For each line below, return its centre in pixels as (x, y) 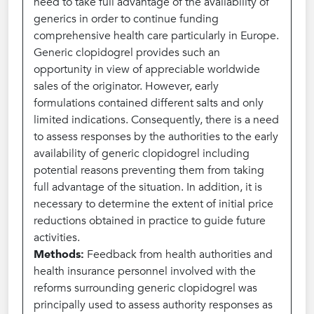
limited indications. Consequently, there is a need (156, 120)
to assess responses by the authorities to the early (156, 137)
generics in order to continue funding (126, 19)
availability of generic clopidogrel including (142, 153)
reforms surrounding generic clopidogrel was (145, 288)
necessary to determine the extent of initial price (153, 204)
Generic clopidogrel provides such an (127, 53)
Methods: (59, 254)
